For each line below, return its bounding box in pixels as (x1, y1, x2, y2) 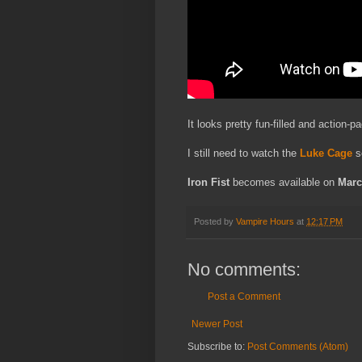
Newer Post (192, 318, 242, 330)
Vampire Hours (236, 217, 294, 227)
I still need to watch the (187, 147, 300, 160)
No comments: (187, 259, 301, 280)
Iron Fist (187, 176, 229, 189)
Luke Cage (300, 147, 352, 160)
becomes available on (229, 176, 338, 189)
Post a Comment (208, 291, 280, 303)
